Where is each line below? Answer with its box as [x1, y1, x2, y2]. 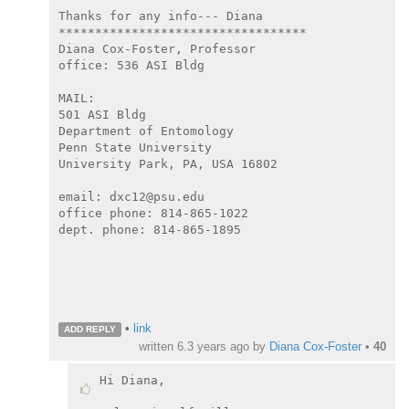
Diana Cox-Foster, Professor [58, 42, 256, 57]
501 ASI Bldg [58, 108, 146, 122]
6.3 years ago [177, 339, 249, 353]
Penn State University [58, 141, 212, 155]
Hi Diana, [99, 373, 165, 388]
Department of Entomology [58, 124, 234, 139]
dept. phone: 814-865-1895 [58, 223, 241, 237]
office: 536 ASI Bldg [58, 58, 204, 73]
